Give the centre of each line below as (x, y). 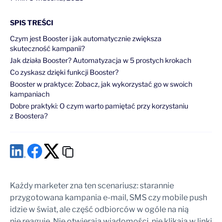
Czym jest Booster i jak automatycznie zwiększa (86, 38)
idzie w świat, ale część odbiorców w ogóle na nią (99, 209)
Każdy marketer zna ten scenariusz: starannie (92, 186)
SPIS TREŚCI (31, 23)
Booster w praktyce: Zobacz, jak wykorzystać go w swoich (101, 84)
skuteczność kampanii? (47, 48)
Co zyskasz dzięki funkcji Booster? (64, 72)
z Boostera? (29, 116)
